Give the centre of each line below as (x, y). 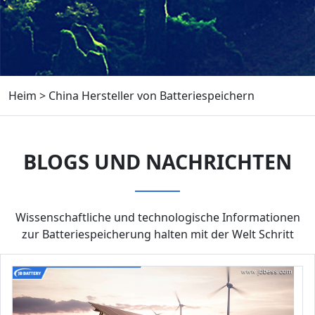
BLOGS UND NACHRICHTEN (157, 161)
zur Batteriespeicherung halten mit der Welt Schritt (157, 234)
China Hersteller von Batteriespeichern (152, 96)
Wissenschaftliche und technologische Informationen (157, 217)
